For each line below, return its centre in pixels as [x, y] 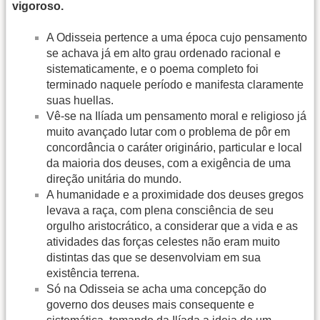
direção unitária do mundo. [114, 179]
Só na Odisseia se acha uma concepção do [156, 289]
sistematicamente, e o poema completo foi [152, 69]
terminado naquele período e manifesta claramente [175, 85]
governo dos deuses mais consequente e [150, 305]
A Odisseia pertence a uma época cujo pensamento [177, 38]
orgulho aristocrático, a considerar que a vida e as [172, 226]
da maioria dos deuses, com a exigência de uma [169, 164]
